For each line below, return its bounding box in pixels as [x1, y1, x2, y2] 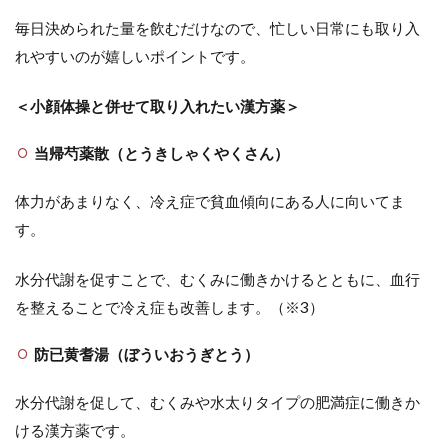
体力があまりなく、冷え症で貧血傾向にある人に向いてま [15, 191, 405, 210]
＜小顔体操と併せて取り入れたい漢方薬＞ [15, 96, 300, 115]
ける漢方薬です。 [15, 420, 135, 439]
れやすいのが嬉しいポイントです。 [15, 46, 255, 65]
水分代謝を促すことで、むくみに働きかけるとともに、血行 [15, 269, 420, 288]
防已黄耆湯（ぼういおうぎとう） [33, 344, 259, 363]
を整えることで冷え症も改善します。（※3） [15, 297, 324, 316]
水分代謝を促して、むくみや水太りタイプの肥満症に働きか [15, 392, 420, 411]
